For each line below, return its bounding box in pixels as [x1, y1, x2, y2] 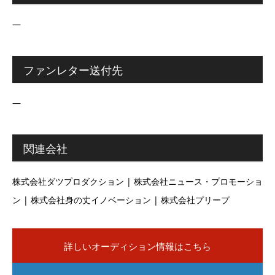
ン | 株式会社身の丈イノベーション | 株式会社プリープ [12, 194, 230, 206]
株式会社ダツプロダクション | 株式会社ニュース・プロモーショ [12, 176, 263, 188]
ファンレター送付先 [23, 63, 123, 78]
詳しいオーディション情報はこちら [64, 239, 211, 253]
